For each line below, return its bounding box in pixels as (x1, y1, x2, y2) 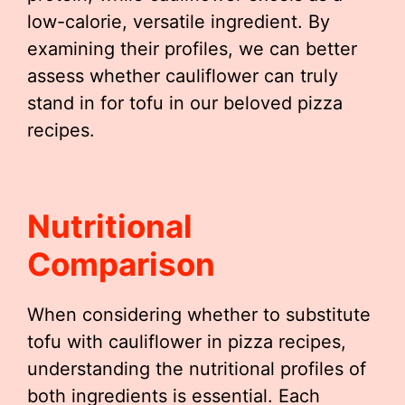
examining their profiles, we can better (27, 38, 357, 61)
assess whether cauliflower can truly (27, 65, 338, 88)
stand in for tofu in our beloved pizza (27, 92, 343, 115)
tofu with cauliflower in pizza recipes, (27, 331, 346, 353)
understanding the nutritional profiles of (27, 358, 366, 381)
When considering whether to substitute (27, 304, 371, 326)
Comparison (27, 245, 215, 284)
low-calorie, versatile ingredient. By (27, 11, 330, 33)
